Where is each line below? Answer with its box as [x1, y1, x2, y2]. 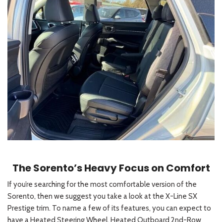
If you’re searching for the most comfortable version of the [7, 180, 197, 189]
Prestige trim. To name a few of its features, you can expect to [7, 204, 211, 213]
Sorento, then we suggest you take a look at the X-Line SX [7, 192, 197, 201]
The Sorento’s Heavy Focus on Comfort [12, 161, 210, 175]
